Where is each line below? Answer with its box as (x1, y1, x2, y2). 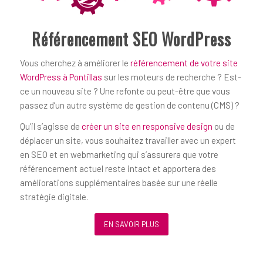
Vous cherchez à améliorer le (19, 57, 130, 68)
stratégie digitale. (19, 191, 88, 203)
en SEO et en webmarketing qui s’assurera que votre (19, 149, 218, 160)
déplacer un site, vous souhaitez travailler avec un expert (19, 135, 236, 146)
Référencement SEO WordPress (31, 26, 231, 51)
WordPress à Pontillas (19, 71, 102, 82)
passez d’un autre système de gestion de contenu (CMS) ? (19, 99, 240, 110)
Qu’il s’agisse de (19, 121, 82, 132)
